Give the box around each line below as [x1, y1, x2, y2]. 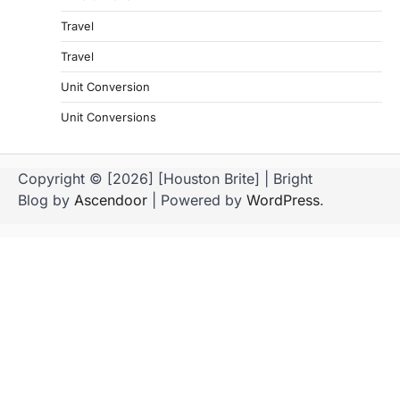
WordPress [246, 191, 320, 210]
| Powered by [147, 191, 246, 210]
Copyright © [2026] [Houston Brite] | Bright [18, 170, 312, 188]
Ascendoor [74, 191, 147, 210]
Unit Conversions [61, 110, 156, 125]
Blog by [18, 191, 74, 210]
